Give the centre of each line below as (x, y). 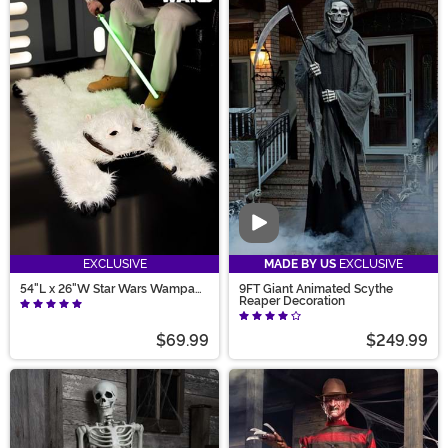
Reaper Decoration (292, 300)
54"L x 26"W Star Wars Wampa (107, 288)
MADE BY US (300, 263)
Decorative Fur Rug (74, 300)
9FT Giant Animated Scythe (316, 288)
